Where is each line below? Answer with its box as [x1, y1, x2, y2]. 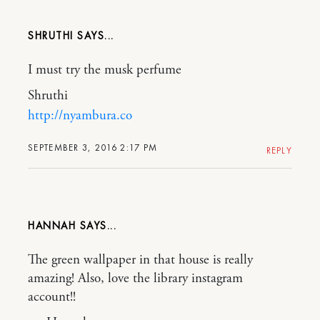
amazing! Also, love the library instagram [28, 270, 243, 287]
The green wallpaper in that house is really [28, 251, 253, 269]
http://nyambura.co [28, 107, 132, 124]
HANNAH [28, 219, 76, 233]
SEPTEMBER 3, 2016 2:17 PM [28, 141, 158, 154]
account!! [28, 289, 76, 306]
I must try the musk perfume [28, 61, 181, 79]
